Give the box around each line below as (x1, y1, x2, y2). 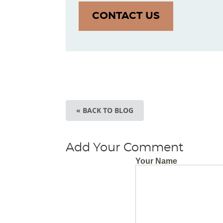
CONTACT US (92, 11, 160, 21)
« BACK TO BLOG (76, 106, 133, 115)
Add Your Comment (66, 142, 184, 154)
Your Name (135, 157, 177, 165)
